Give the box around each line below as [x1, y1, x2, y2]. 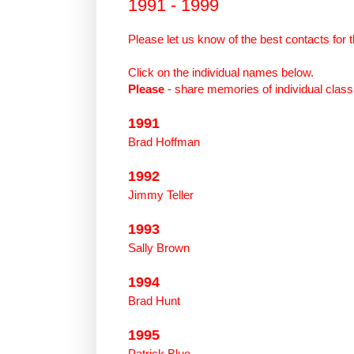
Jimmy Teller [128, 187, 194, 201]
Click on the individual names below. [128, 65, 320, 79]
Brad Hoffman [128, 134, 200, 149]
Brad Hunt [128, 293, 180, 307]
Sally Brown [128, 240, 190, 254]
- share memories [164, 81, 259, 96]
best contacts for [260, 32, 346, 46]
